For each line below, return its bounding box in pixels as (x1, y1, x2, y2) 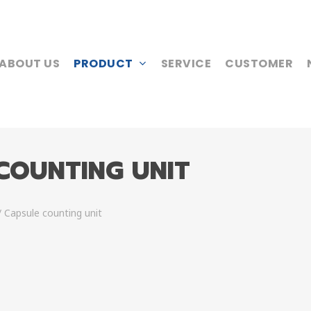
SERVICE (160, 56, 211, 72)
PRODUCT (74, 56, 133, 72)
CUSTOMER (225, 56, 293, 72)
